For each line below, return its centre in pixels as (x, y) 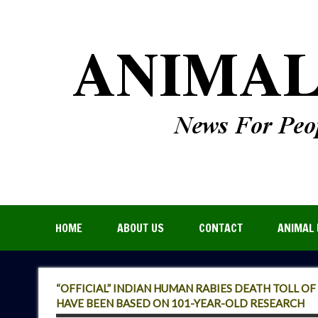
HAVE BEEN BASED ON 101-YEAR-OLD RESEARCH (180, 303)
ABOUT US (140, 228)
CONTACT (220, 228)
